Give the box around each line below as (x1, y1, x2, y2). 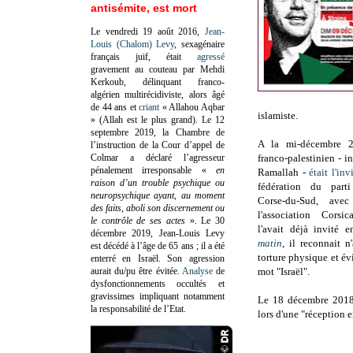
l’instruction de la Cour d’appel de (91, 139, 225, 150)
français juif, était (91, 50, 197, 62)
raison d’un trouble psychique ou (91, 176, 225, 188)
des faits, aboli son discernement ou (91, 202, 225, 214)
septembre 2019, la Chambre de (91, 126, 225, 138)
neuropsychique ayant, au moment (91, 189, 225, 201)
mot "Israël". (258, 266, 310, 278)
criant (139, 101, 160, 113)
